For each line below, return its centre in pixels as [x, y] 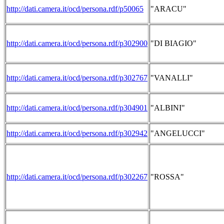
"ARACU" [168, 9]
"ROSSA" [167, 177]
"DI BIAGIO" [173, 43]
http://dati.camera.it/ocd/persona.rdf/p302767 [77, 78]
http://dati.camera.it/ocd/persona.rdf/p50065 [75, 9]
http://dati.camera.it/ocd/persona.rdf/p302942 [77, 133]
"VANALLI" [172, 78]
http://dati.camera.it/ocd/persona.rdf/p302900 [77, 43]
